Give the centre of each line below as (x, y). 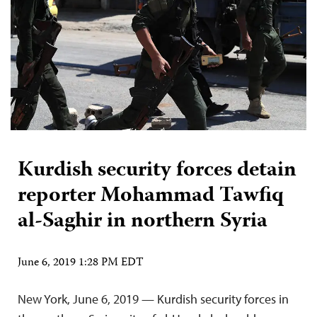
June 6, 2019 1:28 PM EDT (81, 263)
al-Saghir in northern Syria (143, 221)
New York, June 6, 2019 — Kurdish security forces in (153, 299)
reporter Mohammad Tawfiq (151, 196)
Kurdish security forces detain (157, 171)
